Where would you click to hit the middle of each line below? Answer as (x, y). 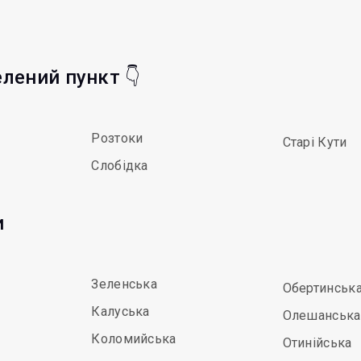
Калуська (120, 311)
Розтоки (117, 138)
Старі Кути (315, 142)
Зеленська (124, 284)
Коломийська (134, 339)
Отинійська (317, 343)
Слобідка (120, 166)
